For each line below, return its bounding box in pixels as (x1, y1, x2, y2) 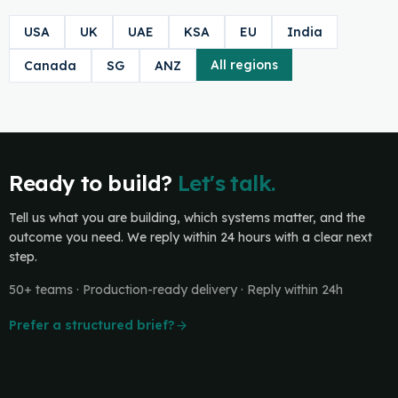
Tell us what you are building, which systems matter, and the (8, 210, 365, 226)
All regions (210, 57, 278, 73)
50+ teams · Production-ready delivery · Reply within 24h (8, 282, 343, 298)
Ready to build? (8, 170, 172, 196)
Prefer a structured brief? (8, 317, 175, 333)
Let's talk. (178, 170, 275, 196)
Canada (23, 58, 76, 74)
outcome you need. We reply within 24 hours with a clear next (8, 229, 372, 245)
